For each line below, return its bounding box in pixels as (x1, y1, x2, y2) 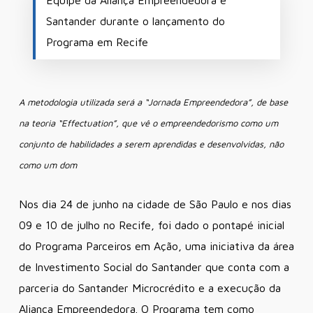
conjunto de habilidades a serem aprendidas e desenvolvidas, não (18, 138, 284, 150)
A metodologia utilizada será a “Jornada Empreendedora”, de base (18, 96, 288, 108)
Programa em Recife (45, 35, 148, 48)
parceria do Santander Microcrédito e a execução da (18, 281, 281, 294)
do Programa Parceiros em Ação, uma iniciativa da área (18, 239, 294, 252)
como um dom (18, 159, 77, 170)
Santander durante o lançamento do (45, 14, 225, 27)
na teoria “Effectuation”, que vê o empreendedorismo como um (18, 117, 278, 129)
